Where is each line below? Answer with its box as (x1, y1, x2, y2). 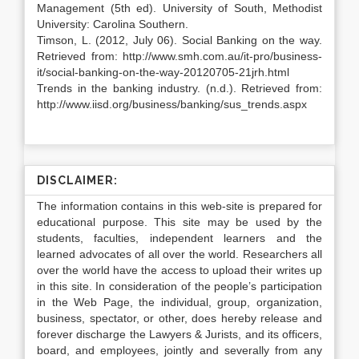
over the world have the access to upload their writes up (37, 264, 322, 276)
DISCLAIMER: (37, 174, 118, 187)
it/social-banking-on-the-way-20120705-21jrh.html (37, 66, 289, 79)
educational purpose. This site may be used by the (37, 216, 322, 228)
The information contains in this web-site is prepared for (37, 200, 322, 212)
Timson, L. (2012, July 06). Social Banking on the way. (37, 34, 322, 46)
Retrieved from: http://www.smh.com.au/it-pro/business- (37, 50, 322, 63)
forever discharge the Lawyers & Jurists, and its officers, (37, 328, 322, 341)
